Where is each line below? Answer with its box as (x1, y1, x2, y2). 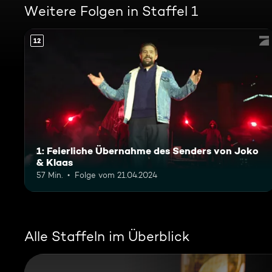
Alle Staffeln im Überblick (24, 228, 189, 244)
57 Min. (36, 169, 63, 180)
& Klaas (36, 155, 73, 168)
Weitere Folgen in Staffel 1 (24, 3, 198, 19)
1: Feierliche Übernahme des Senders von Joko (36, 144, 259, 157)
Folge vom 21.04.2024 (75, 169, 157, 180)
